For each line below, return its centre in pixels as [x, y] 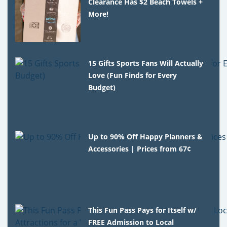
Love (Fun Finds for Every [133, 75]
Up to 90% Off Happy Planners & [146, 136]
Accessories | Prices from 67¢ [140, 148]
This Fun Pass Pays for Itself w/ [143, 210]
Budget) [102, 87]
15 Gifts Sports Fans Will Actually [146, 63]
